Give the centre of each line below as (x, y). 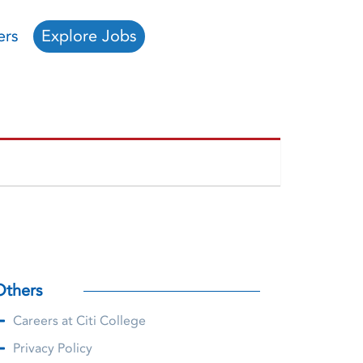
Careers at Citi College (79, 321)
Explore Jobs (89, 36)
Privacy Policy (52, 349)
